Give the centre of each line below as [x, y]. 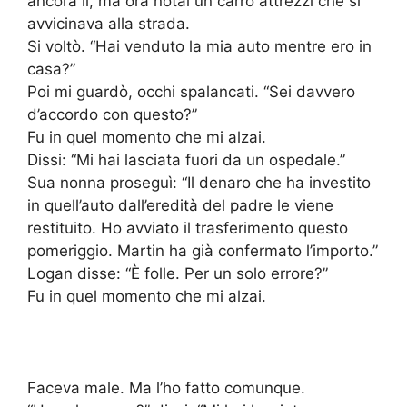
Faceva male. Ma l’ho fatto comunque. [166, 388]
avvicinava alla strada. [109, 24]
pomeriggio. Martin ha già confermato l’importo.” [203, 251]
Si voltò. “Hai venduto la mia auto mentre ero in [199, 47]
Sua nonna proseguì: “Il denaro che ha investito [199, 183]
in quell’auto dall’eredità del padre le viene [180, 206]
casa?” [51, 69]
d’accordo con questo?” [112, 115]
